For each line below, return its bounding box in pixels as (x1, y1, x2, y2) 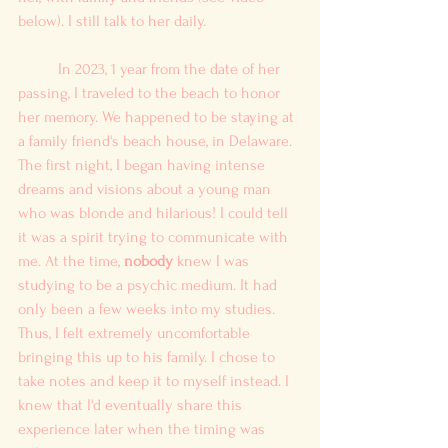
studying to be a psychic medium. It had (18, 275, 281, 294)
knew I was (173, 251, 253, 270)
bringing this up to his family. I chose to (18, 347, 279, 366)
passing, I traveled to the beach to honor (18, 83, 284, 102)
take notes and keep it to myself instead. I (18, 371, 293, 390)
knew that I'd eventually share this (18, 395, 246, 414)
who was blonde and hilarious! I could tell (18, 203, 292, 222)
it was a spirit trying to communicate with (18, 227, 292, 246)
